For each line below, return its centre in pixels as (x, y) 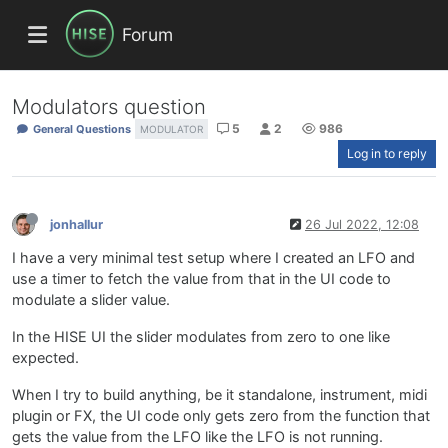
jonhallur (76, 224)
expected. (45, 357)
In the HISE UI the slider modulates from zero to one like (201, 336)
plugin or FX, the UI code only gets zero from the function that (221, 415)
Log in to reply (387, 153)
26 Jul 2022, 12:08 (362, 224)
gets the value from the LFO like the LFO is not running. (197, 436)
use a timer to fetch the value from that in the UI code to (201, 278)
